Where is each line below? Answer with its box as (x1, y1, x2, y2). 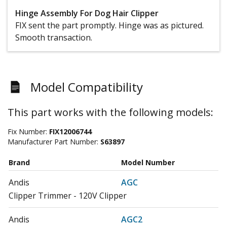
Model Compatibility (30, 78, 143, 95)
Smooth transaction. (15, 31, 92, 43)
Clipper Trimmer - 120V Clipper (9, 190, 127, 201)
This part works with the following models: (8, 105, 213, 119)
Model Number (121, 157, 175, 167)
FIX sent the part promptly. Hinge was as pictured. (15, 19, 204, 31)
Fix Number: (8, 126, 49, 136)
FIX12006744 (49, 126, 92, 136)
